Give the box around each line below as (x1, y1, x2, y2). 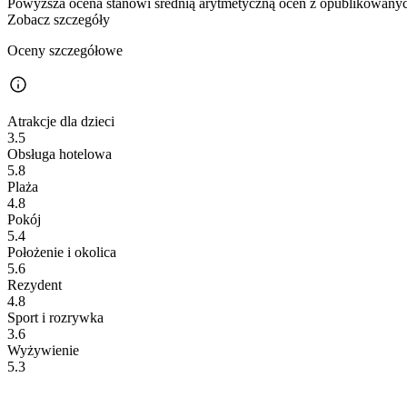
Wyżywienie (7, 342, 79, 359)
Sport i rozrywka (7, 310, 104, 326)
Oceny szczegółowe (7, 43, 123, 59)
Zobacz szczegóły (7, 12, 110, 28)
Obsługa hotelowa (7, 146, 112, 163)
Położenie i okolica (7, 244, 116, 261)
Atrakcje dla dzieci (7, 114, 114, 130)
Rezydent (7, 277, 62, 293)
